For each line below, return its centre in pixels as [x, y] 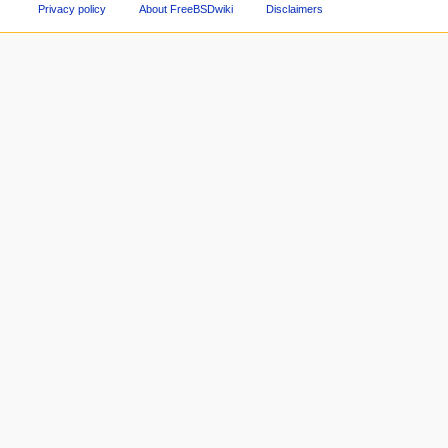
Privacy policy [72, 8]
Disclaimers [294, 8]
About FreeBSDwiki [186, 8]
